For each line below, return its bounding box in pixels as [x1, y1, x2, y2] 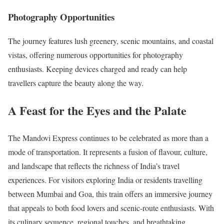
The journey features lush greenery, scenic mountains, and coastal [8, 35, 213, 46]
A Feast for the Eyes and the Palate [8, 101, 186, 119]
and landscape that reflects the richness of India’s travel [8, 160, 179, 171]
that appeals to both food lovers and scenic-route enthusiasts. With [8, 202, 214, 213]
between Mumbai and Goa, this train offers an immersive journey [8, 188, 212, 199]
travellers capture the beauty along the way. [8, 77, 143, 88]
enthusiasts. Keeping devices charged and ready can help [8, 63, 187, 74]
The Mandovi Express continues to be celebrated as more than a [8, 132, 208, 143]
